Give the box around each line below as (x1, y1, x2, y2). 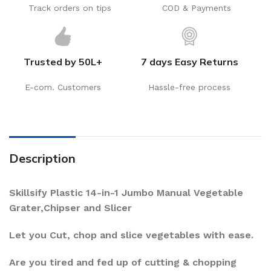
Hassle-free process (148, 82, 231, 93)
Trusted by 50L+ (24, 56, 103, 68)
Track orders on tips (28, 3, 112, 13)
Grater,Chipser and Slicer (9, 202, 135, 214)
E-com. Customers (25, 82, 102, 93)
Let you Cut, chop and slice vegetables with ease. (9, 229, 253, 241)
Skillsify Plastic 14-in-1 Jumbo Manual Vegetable (9, 187, 243, 199)
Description (9, 151, 76, 166)
